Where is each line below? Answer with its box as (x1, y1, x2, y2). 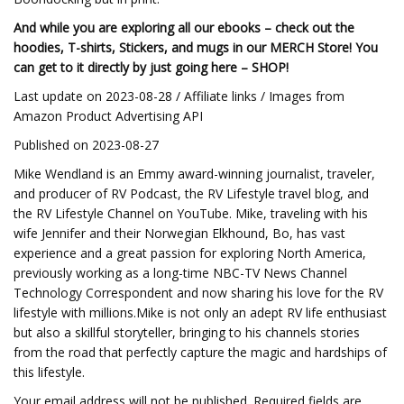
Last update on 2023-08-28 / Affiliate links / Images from (14, 87, 344, 105)
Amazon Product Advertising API (14, 107, 203, 124)
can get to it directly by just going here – (14, 59, 252, 76)
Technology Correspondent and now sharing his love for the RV (14, 284, 383, 301)
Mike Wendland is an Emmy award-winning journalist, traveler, (14, 165, 375, 182)
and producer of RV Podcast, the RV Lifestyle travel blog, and (14, 185, 369, 202)
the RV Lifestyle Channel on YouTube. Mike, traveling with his (14, 205, 368, 222)
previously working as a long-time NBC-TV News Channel (14, 264, 347, 281)
